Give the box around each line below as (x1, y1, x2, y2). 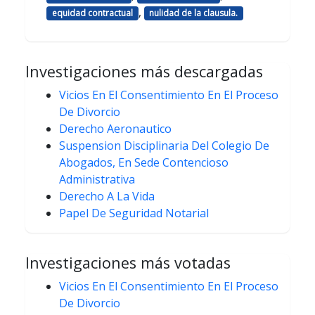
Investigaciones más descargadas (25, 60, 263, 82)
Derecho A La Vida (59, 188, 155, 204)
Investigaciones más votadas (25, 252, 231, 273)
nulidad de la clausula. (149, 6, 238, 19)
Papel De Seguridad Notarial (59, 205, 209, 221)
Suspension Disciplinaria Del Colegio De (59, 137, 269, 153)
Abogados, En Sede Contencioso (59, 154, 229, 170)
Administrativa (59, 171, 135, 187)
